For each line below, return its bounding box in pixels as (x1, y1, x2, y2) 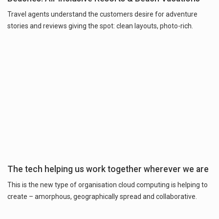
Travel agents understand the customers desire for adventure (7, 10, 197, 19)
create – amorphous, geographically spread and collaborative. (7, 192, 197, 200)
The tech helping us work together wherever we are (7, 164, 209, 174)
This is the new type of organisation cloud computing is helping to (7, 180, 208, 189)
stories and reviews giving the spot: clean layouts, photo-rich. (7, 22, 193, 30)
